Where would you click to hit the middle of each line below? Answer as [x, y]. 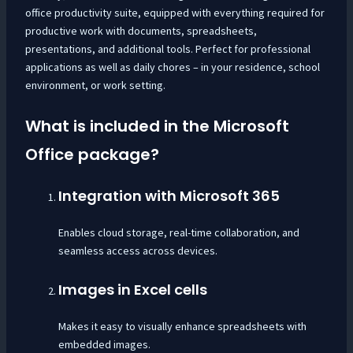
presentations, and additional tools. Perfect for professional [167, 49]
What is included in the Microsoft [157, 126]
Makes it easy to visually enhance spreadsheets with [182, 326]
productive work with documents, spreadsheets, [141, 31]
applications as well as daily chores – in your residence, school [172, 67]
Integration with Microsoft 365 [169, 196]
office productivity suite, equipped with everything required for [175, 13]
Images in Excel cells [132, 289]
